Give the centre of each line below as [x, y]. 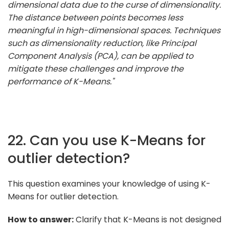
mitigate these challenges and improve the [96, 68]
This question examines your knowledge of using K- [109, 184]
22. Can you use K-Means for [107, 140]
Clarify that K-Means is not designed [147, 219]
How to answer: [41, 219]
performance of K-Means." [61, 81]
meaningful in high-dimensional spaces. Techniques [114, 30]
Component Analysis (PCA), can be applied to [100, 56]
